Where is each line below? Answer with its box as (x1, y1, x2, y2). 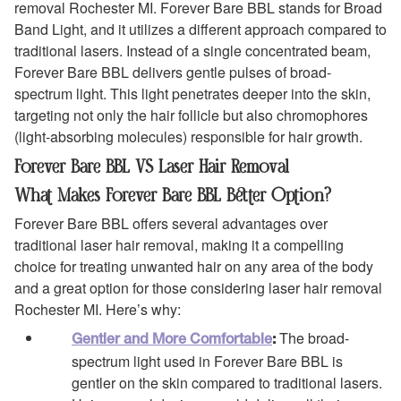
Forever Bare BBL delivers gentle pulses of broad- (14, 62, 331, 83)
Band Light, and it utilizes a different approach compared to (14, 19, 387, 40)
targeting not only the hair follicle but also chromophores (14, 105, 368, 126)
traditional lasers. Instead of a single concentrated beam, (14, 40, 371, 62)
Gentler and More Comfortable (72, 334, 272, 347)
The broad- (276, 328, 349, 349)
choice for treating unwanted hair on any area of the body (14, 256, 373, 277)
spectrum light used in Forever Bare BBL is (72, 351, 343, 372)
